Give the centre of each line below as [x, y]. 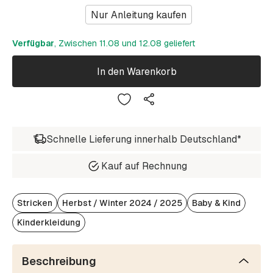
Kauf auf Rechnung [144, 166]
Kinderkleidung [49, 223]
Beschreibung [59, 261]
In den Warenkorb [136, 71]
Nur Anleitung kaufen [139, 15]
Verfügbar [33, 44]
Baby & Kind [216, 203]
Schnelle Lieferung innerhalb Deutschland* [144, 139]
